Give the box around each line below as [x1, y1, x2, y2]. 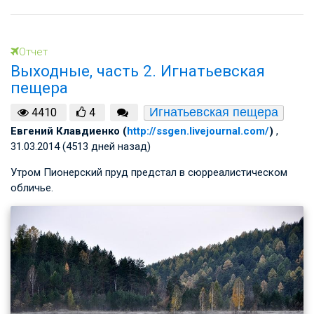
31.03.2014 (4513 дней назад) [11, 139, 151, 153]
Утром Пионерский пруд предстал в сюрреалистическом [11, 165, 287, 179]
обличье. [11, 181, 53, 194]
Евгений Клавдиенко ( [11, 124, 127, 137]
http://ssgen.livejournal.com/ [127, 124, 269, 137]
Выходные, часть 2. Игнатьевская [11, 62, 265, 81]
